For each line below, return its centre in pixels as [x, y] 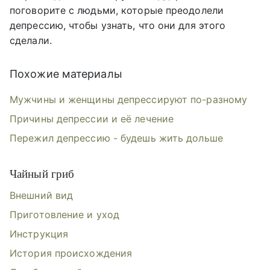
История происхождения [71, 253]
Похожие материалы [66, 74]
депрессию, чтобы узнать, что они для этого [118, 26]
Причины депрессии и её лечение [92, 119]
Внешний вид [42, 196]
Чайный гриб [42, 174]
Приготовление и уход [64, 215]
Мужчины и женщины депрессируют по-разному [129, 100]
